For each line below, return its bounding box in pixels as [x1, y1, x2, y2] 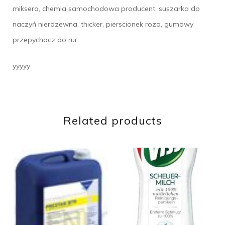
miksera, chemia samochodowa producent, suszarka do [13, 4, 200, 14]
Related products [63, 114, 162, 128]
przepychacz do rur [13, 35, 77, 45]
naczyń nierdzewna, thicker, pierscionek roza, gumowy [13, 20, 193, 29]
